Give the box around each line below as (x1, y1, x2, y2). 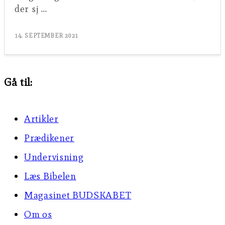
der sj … (15, 3, 47, 15)
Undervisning (24, 151, 84, 163)
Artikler (24, 113, 59, 125)
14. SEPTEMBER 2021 (15, 32, 78, 40)
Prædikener (24, 132, 74, 144)
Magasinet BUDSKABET (24, 189, 132, 201)
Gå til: (4, 75, 33, 89)
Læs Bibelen (24, 170, 76, 182)
